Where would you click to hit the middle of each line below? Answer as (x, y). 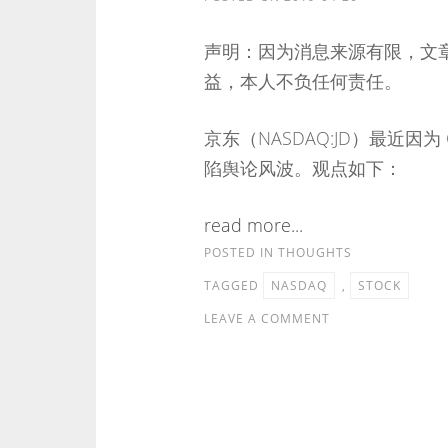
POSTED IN (240, 252)
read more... (253, 225)
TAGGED (233, 285)
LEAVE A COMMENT (266, 318)
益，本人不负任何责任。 (302, 81)
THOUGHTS (314, 252)
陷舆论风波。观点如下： (302, 168)
